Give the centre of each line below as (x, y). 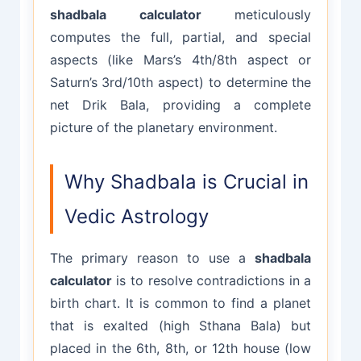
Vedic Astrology (136, 216)
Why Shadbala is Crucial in (186, 181)
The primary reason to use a (152, 257)
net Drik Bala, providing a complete (180, 104)
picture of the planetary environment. (163, 127)
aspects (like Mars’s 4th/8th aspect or (180, 59)
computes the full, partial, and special (180, 37)
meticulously (256, 14)
